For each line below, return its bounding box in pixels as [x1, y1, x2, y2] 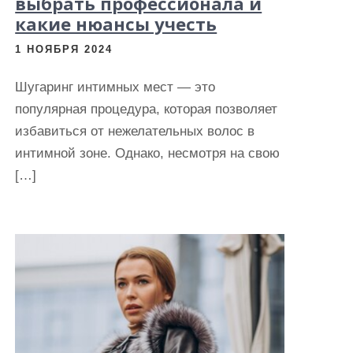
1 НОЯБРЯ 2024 [15, 43, 113, 55]
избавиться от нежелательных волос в [15, 124, 255, 139]
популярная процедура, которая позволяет [15, 102, 278, 117]
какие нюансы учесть [15, 12, 217, 35]
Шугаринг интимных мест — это [15, 80, 216, 95]
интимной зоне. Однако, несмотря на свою [15, 146, 281, 161]
